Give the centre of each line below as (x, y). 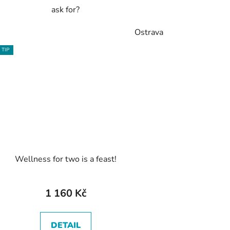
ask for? (66, 10)
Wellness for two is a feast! (65, 159)
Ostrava (149, 33)
